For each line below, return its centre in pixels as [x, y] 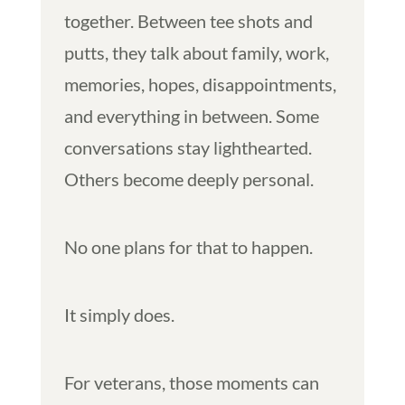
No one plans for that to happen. [188, 246]
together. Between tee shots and [188, 20]
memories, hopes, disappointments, [200, 84]
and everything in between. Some [191, 115]
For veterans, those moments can [191, 382]
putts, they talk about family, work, [196, 52]
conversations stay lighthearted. [188, 147]
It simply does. [119, 314]
